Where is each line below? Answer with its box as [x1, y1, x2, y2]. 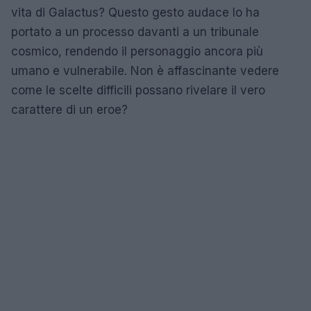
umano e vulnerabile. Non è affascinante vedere [11, 63, 279, 78]
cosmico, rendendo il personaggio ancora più [11, 44, 263, 58]
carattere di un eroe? [11, 102, 128, 117]
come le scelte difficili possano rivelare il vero [11, 83, 265, 97]
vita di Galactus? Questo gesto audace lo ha [11, 5, 260, 19]
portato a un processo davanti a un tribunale [11, 24, 259, 39]
